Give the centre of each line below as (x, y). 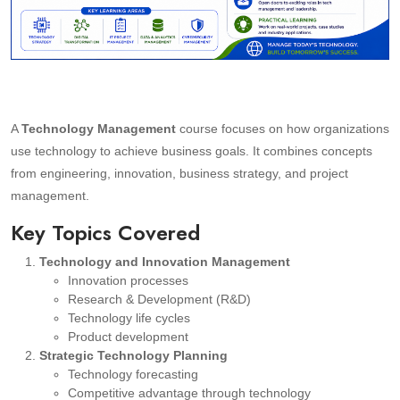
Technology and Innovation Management (165, 262)
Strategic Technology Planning (133, 356)
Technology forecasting (133, 375)
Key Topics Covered (105, 233)
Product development (128, 337)
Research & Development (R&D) (159, 300)
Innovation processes (128, 281)
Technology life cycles (129, 318)
